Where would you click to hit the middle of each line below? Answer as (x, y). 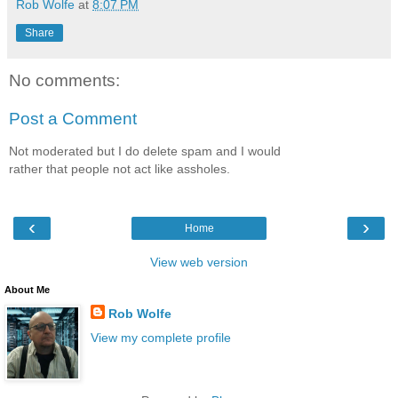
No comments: (64, 80)
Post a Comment (73, 119)
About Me (27, 290)
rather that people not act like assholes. (119, 168)
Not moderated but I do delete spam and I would (145, 151)
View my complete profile (160, 338)
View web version (199, 263)
